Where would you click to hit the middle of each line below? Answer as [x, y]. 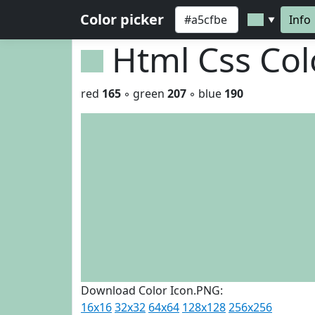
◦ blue [205, 94]
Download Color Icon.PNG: [152, 290]
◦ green [144, 94]
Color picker [122, 19]
